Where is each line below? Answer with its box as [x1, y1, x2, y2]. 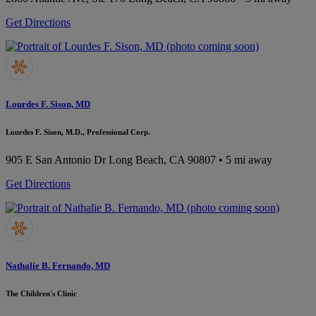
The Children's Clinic [6, 289, 77, 298]
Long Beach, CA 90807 [109, 153, 216, 166]
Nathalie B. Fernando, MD [6, 260, 110, 272]
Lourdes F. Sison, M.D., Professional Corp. [6, 128, 150, 137]
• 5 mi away [216, 153, 272, 166]
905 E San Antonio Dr [6, 153, 106, 166]
